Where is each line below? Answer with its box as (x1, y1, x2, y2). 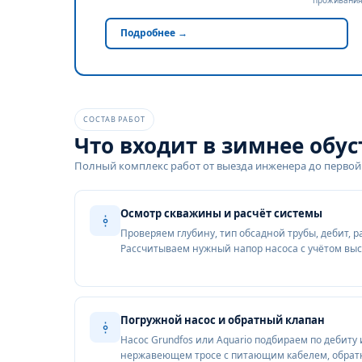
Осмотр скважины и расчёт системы (120, 206, 322, 221)
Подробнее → (120, 26, 187, 40)
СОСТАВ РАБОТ (83, 114, 145, 124)
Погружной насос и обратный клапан (120, 313, 325, 327)
